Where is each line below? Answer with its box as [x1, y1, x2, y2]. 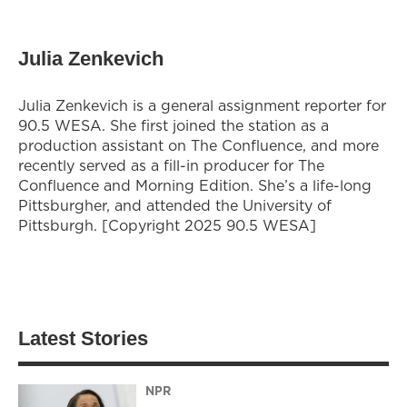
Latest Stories [18, 326, 148, 350]
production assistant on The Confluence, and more [18, 134, 379, 155]
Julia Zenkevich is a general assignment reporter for [18, 94, 386, 115]
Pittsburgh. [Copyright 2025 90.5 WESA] [18, 214, 316, 235]
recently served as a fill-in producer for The [18, 154, 324, 175]
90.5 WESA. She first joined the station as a [18, 114, 329, 135]
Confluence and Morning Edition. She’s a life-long [18, 174, 372, 195]
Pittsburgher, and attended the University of [18, 194, 332, 215]
